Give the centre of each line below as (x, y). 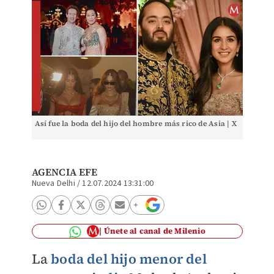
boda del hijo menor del (129, 259)
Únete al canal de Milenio (154, 231)
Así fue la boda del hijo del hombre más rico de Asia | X (135, 124)
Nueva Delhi (53, 183)
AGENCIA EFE (65, 172)
